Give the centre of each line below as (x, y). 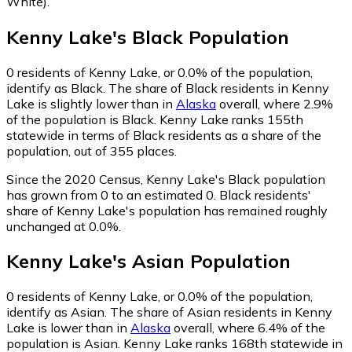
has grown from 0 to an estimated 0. (111, 194)
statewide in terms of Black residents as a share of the (164, 135)
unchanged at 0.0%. (64, 226)
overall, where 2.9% (275, 103)
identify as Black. (57, 88)
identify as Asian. (58, 312)
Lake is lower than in (68, 328)
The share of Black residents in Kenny (219, 88)
